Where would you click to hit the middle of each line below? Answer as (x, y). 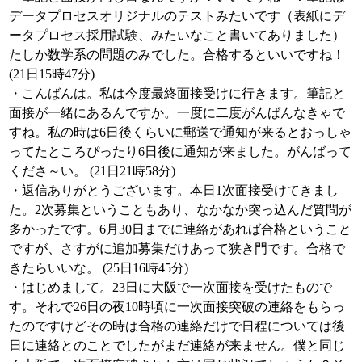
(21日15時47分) (52, 74)
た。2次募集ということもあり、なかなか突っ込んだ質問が (180, 210)
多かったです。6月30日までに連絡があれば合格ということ (180, 229)
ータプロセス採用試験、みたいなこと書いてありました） (177, 35)
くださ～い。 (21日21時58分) (92, 171)
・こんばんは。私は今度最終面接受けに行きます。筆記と (177, 93)
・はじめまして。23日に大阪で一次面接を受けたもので (170, 287)
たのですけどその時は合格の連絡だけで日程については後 (177, 326)
